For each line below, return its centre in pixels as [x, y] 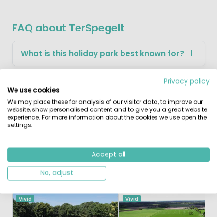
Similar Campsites [51, 180]
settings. [20, 125]
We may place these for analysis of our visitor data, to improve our [105, 102]
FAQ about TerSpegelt [68, 28]
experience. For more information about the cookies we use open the [107, 117]
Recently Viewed [125, 180]
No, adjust [57, 173]
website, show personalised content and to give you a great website [107, 109]
